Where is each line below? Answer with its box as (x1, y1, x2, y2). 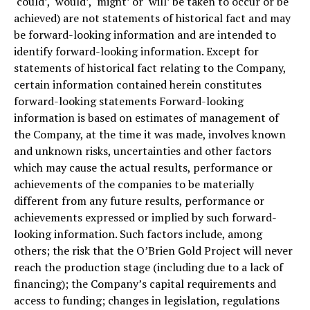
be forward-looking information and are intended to (14, 26, 276, 42)
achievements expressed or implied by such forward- (14, 209, 277, 225)
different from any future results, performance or (14, 192, 264, 208)
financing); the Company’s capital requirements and (14, 275, 276, 291)
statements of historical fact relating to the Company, (14, 60, 286, 75)
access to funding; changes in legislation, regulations (14, 292, 280, 308)
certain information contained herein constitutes (14, 76, 262, 92)
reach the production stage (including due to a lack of (14, 259, 283, 275)
